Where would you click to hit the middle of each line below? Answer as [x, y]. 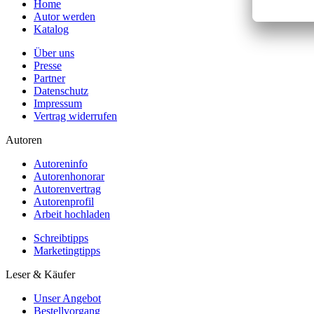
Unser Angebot [67, 298]
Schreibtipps [61, 238]
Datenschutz [61, 90]
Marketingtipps [67, 250]
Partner [49, 78]
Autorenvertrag [67, 189]
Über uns [54, 53]
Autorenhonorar [69, 176]
